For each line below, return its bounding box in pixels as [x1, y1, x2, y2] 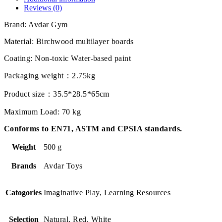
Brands [11, 161, 36, 170]
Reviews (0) [24, 3, 62, 12]
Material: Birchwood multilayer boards [4, 37, 134, 46]
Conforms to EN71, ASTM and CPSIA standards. [4, 124, 182, 133]
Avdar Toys [44, 161, 83, 170]
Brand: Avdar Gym [4, 20, 68, 29]
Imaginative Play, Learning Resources [44, 188, 171, 197]
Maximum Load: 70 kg [4, 107, 81, 116]
